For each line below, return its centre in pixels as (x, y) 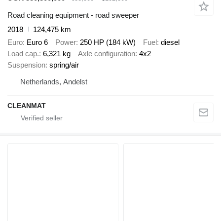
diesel (170, 42)
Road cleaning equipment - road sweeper (73, 15)
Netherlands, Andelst (54, 82)
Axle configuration (107, 54)
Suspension (26, 65)
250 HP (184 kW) (108, 42)
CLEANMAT (27, 106)
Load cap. (23, 54)
